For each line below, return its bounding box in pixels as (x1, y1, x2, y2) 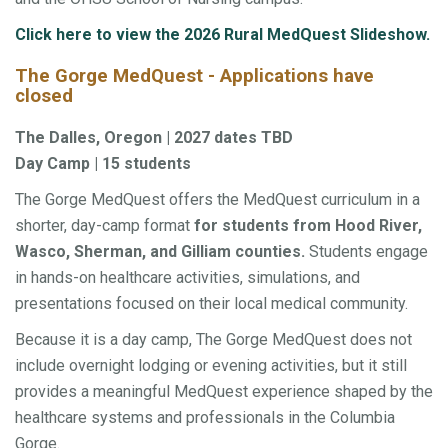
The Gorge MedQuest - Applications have (15, 65, 374, 88)
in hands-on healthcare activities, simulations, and (15, 268, 360, 288)
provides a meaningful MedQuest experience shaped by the (15, 382, 433, 402)
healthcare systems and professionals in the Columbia (15, 408, 395, 428)
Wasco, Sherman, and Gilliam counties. (15, 242, 305, 262)
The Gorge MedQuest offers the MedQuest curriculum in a (15, 190, 420, 210)
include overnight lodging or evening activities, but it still (15, 356, 407, 376)
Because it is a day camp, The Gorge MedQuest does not (15, 330, 412, 350)
